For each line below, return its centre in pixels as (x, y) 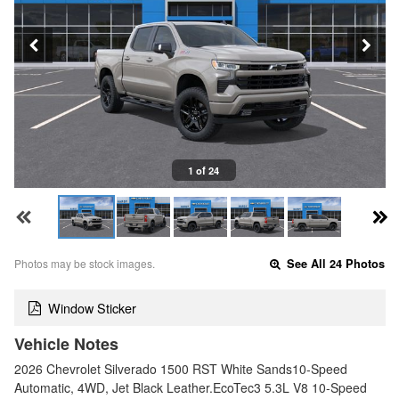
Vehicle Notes (66, 343)
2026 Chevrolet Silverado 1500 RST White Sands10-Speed (181, 368)
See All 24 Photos (334, 264)
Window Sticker (92, 307)
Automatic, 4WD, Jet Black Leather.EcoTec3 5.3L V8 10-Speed (191, 387)
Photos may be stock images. (85, 264)
